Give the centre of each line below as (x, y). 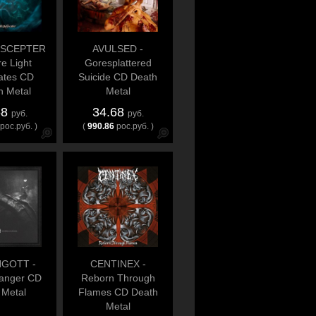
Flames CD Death (118, 292)
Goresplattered (118, 63)
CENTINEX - (118, 264)
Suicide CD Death (118, 77)
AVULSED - (118, 49)
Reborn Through (118, 278)
